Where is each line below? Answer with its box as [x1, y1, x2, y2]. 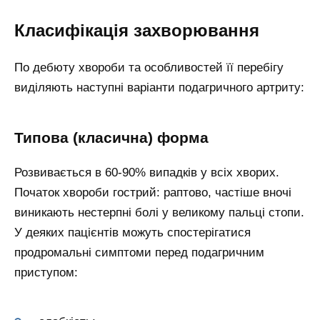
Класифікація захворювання [14, 20, 259, 40]
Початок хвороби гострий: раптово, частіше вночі [14, 186, 291, 200]
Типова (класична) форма [14, 129, 209, 146]
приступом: [14, 266, 78, 280]
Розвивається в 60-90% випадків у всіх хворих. [14, 166, 279, 180]
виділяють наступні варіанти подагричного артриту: [14, 81, 304, 95]
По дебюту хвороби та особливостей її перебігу [14, 61, 284, 75]
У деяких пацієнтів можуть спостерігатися [14, 226, 251, 240]
